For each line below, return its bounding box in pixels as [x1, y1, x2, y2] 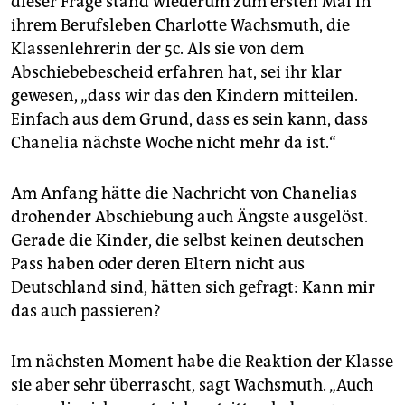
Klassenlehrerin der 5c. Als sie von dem [11, 39, 304, 60]
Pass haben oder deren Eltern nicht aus [11, 254, 305, 275]
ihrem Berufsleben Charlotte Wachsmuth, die [11, 15, 350, 36]
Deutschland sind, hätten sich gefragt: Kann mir [11, 278, 375, 298]
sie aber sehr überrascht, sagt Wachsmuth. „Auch [11, 375, 373, 396]
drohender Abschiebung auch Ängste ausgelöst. [11, 207, 368, 228]
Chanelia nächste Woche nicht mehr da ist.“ [11, 133, 336, 154]
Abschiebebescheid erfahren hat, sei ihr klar [11, 62, 342, 83]
